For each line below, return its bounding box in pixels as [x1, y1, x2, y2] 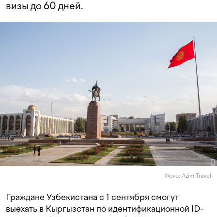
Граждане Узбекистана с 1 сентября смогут [6, 192, 179, 202]
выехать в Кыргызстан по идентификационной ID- [6, 203, 203, 214]
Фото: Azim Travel [164, 172, 211, 180]
